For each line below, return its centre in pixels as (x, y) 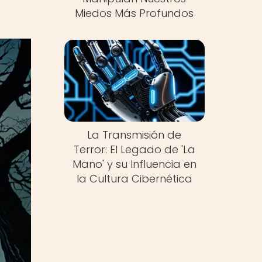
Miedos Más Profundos (135, 13)
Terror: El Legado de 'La (134, 150)
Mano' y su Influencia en (134, 164)
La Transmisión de (135, 135)
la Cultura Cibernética (134, 179)
